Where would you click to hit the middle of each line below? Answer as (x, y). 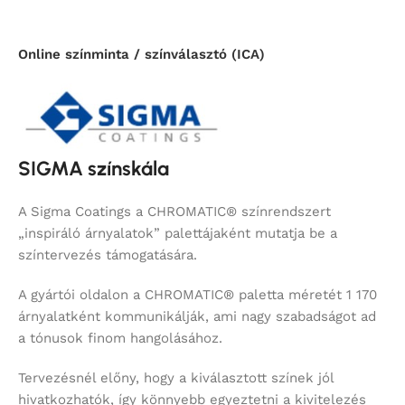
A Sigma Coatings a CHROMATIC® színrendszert (174, 211)
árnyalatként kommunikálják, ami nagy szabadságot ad (197, 316)
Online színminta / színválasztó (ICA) (141, 54)
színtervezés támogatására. (108, 254)
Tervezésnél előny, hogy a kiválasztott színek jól (176, 377)
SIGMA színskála (94, 168)
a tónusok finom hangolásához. (120, 338)
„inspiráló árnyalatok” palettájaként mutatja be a (178, 233)
